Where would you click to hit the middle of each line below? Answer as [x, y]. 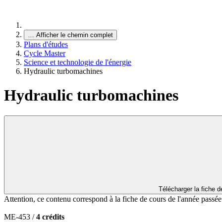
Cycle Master [45, 53]
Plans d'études [46, 44]
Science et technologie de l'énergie [78, 62]
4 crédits [50, 217]
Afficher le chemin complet [75, 35]
